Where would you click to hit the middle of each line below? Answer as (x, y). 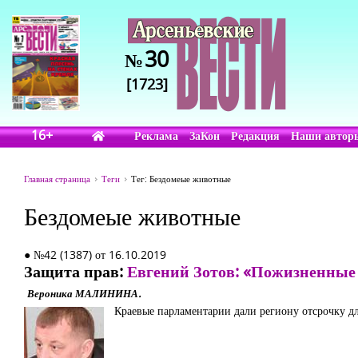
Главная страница (57, 179)
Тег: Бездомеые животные (181, 179)
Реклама (157, 135)
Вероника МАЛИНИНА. (84, 293)
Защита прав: (76, 271)
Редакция (256, 135)
